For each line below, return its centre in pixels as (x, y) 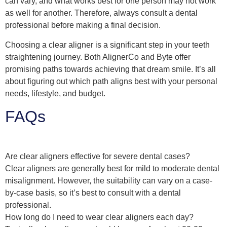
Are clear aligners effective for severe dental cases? (98, 157)
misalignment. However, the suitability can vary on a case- (109, 181)
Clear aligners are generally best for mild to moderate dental (112, 169)
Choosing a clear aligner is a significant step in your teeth (107, 45)
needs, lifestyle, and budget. (55, 93)
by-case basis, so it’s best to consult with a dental (93, 193)
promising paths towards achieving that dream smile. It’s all (110, 69)
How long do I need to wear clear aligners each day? (99, 217)
